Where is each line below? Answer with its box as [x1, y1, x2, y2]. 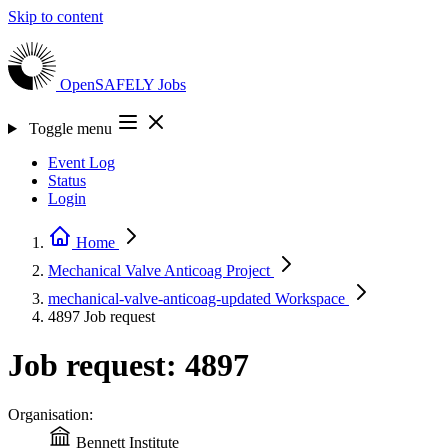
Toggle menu [28, 120, 112, 137]
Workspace [275, 290, 345, 307]
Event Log [48, 154, 115, 171]
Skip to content [8, 8, 103, 25]
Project [226, 262, 270, 279]
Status [48, 172, 86, 189]
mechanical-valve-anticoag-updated [48, 290, 275, 307]
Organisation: [8, 405, 93, 423]
